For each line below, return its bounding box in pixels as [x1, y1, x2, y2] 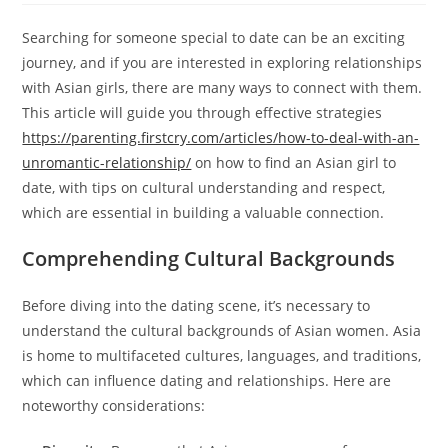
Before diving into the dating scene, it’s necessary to [22, 296, 371, 315]
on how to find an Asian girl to [191, 153, 397, 172]
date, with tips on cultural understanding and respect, [22, 178, 386, 197]
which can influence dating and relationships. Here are [22, 371, 392, 390]
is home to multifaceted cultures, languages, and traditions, [22, 346, 422, 365]
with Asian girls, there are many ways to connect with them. [22, 78, 423, 97]
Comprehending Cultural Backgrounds [22, 245, 396, 272]
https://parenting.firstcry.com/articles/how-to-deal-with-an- [22, 128, 420, 147]
